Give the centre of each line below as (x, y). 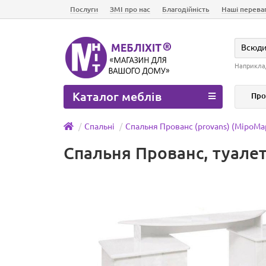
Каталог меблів (117, 96)
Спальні (99, 126)
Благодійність (186, 9)
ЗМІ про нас (130, 9)
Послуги (84, 9)
